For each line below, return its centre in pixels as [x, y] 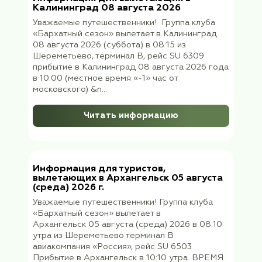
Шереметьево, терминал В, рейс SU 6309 [148, 201]
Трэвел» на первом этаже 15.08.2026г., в [145, 16]
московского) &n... [87, 243]
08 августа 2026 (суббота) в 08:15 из [137, 187]
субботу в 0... [75, 30]
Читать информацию [164, 63]
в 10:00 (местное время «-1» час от [132, 229]
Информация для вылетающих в [140, 130]
